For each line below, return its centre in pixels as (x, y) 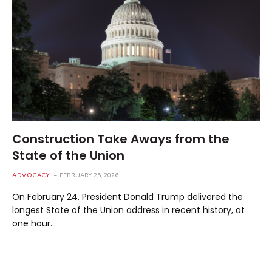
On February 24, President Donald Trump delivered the (127, 196)
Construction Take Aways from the (121, 139)
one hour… (34, 223)
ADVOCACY (31, 175)
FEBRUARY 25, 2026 (89, 175)
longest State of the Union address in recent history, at (128, 210)
